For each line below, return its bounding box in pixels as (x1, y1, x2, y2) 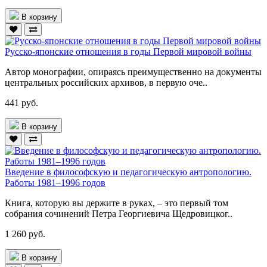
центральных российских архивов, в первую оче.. (5, 77, 207, 88)
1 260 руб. (5, 228, 45, 239)
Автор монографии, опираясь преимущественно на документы (5, 66, 262, 77)
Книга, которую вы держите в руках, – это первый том (5, 197, 228, 208)
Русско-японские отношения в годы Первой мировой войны (5, 46, 252, 57)
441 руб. (5, 97, 38, 108)
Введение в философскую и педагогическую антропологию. (5, 166, 252, 177)
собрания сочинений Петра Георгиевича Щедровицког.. (5, 208, 232, 219)
